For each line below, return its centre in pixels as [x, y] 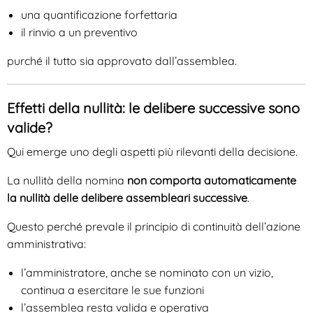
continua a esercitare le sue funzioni [112, 290]
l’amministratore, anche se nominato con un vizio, [147, 273]
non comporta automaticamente [212, 181]
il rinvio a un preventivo [79, 32]
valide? [30, 128]
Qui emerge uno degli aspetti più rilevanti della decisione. [152, 152]
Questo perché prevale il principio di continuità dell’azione [154, 227]
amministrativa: [46, 244]
